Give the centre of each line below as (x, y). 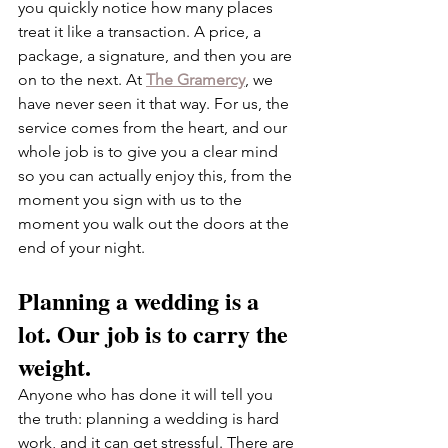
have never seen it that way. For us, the (155, 103)
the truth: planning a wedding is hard (150, 418)
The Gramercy (195, 79)
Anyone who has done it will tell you (147, 394)
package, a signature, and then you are (157, 55)
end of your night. (81, 247)
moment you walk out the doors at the (155, 223)
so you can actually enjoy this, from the (157, 175)
